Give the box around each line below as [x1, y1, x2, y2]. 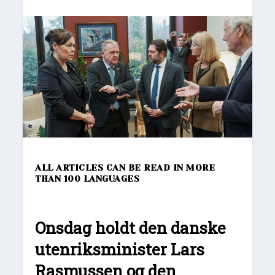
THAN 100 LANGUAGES [35, 173, 151, 184]
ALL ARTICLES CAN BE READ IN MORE [35, 162, 215, 172]
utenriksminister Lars [35, 238, 205, 260]
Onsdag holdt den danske [35, 217, 227, 238]
